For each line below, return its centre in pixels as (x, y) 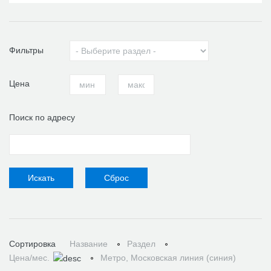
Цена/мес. (29, 258)
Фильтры (26, 50)
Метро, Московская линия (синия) (168, 258)
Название (89, 244)
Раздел (141, 244)
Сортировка (32, 244)
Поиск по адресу (42, 117)
